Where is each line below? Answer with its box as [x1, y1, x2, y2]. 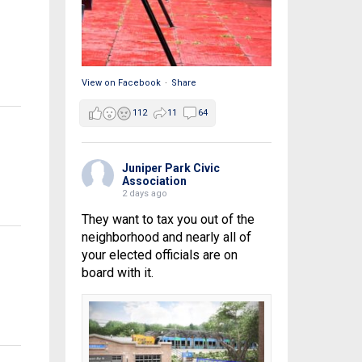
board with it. [81, 265, 154, 281]
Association [121, 175, 187, 188]
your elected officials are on [81, 247, 238, 263]
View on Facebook [81, 78, 161, 89]
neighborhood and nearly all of [81, 229, 251, 246]
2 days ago [121, 188, 167, 200]
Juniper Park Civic [121, 162, 220, 175]
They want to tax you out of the [81, 212, 255, 228]
